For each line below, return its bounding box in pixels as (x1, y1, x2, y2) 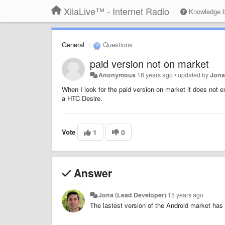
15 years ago (168, 190, 204, 199)
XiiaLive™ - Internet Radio (64, 5, 169, 18)
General (62, 40, 84, 49)
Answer (71, 165, 112, 180)
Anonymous (98, 70, 136, 79)
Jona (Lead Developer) (98, 190, 167, 199)
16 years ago (137, 70, 173, 79)
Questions (101, 40, 133, 49)
